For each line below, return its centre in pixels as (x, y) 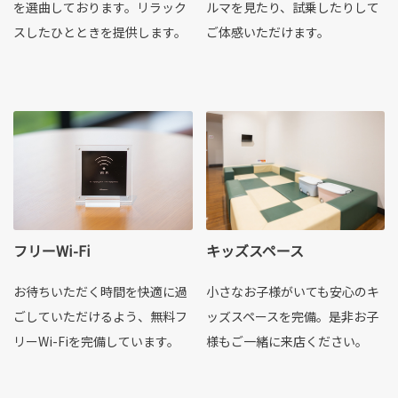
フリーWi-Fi (52, 251)
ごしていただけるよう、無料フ (100, 317)
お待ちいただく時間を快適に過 (100, 292)
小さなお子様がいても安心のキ (292, 292)
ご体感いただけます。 (267, 32)
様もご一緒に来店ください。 (287, 342)
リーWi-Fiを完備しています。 (96, 342)
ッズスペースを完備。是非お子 (292, 317)
